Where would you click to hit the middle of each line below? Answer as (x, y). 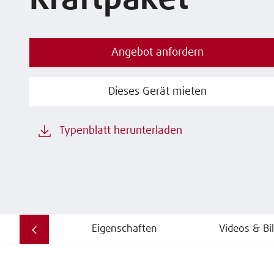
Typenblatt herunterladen (121, 131)
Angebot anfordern (158, 53)
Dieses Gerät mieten (158, 92)
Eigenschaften (124, 229)
